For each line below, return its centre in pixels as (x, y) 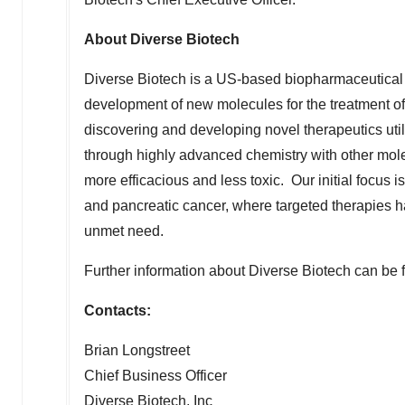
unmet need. (124, 231)
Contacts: (118, 311)
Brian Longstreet (137, 350)
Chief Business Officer (155, 376)
